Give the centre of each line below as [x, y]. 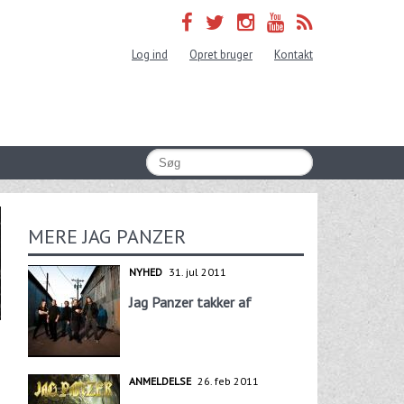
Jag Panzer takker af [190, 302]
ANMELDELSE [160, 381]
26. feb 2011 [228, 381]
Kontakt [294, 55]
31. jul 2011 [197, 271]
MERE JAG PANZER [106, 236]
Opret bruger [221, 55]
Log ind [150, 55]
